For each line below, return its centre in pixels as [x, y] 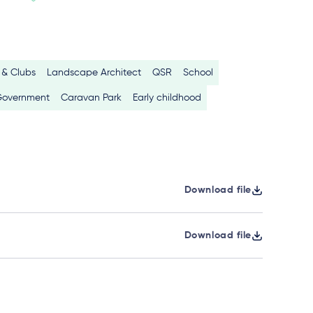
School [198, 73]
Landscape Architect [94, 73]
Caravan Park [91, 98]
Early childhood [167, 98]
